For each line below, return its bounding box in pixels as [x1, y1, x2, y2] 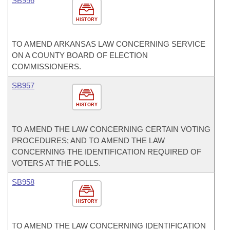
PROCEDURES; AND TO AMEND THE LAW [12, 136, 165, 145]
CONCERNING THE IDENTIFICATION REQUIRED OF [12, 147, 201, 156]
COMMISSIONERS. [12, 62, 81, 71]
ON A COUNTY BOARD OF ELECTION [12, 51, 148, 60]
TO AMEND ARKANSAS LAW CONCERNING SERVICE [12, 40, 205, 48]
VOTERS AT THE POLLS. [12, 159, 101, 167]
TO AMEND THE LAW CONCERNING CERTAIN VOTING [12, 125, 210, 133]
